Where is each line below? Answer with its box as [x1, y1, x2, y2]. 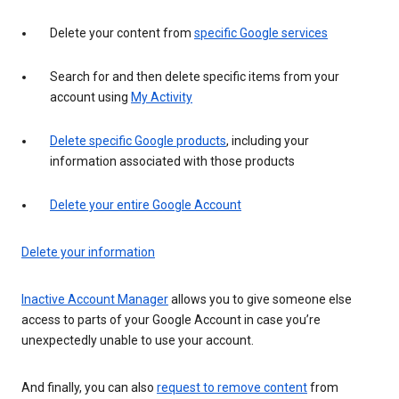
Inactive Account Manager [21, 291, 168, 306]
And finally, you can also [21, 379, 157, 395]
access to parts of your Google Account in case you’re [21, 312, 321, 327]
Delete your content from [50, 25, 194, 40]
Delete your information [21, 244, 155, 259]
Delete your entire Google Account [50, 197, 241, 212]
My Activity [131, 89, 192, 104]
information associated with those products [50, 153, 295, 168]
